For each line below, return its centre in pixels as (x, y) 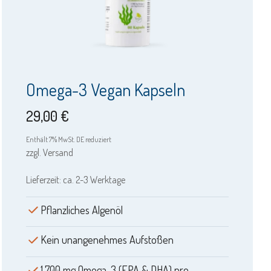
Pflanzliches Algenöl (82, 210)
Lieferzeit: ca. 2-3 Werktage (76, 179)
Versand (58, 152)
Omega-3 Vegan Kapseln (106, 89)
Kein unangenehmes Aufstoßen (107, 240)
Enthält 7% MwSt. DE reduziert (69, 139)
